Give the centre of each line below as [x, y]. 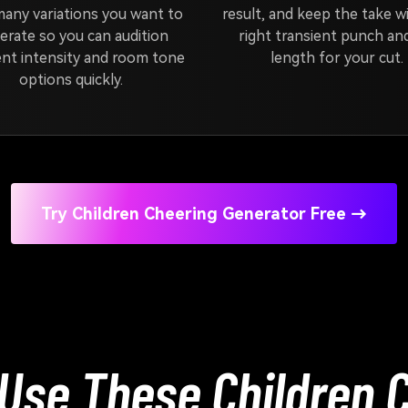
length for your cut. [337, 58]
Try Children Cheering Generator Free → [204, 214]
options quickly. [71, 80]
